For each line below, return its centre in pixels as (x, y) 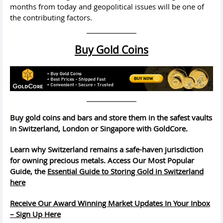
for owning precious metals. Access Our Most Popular (102, 160)
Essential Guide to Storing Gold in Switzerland (125, 171)
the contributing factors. (51, 17)
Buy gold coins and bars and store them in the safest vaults (111, 117)
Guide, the (29, 171)
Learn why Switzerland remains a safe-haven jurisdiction (107, 149)
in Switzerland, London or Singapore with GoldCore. (99, 128)
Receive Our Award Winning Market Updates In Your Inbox (110, 203)
